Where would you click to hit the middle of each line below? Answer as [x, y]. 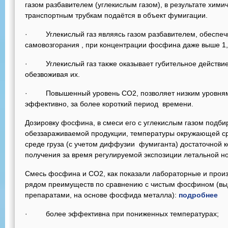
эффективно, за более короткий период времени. [109, 104]
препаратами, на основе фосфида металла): [102, 195]
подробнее [198, 195]
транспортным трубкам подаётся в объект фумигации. [116, 15]
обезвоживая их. [52, 74]
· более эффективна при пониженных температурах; [122, 214]
